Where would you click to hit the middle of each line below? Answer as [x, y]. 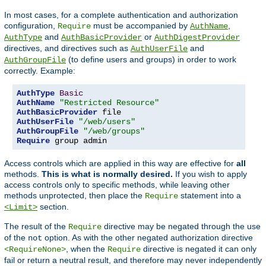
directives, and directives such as [67, 48]
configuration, [31, 25]
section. [53, 206]
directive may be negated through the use [181, 226]
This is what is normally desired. [107, 174]
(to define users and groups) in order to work [151, 59]
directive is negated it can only [199, 248]
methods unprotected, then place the [75, 195]
